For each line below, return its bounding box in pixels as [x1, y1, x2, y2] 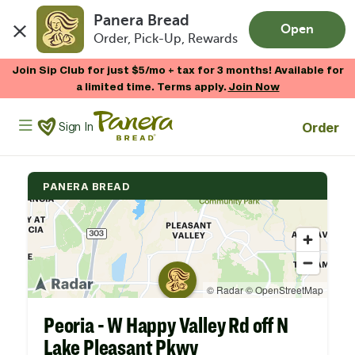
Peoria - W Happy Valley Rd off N [44, 311, 288, 338]
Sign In [59, 119, 94, 133]
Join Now [227, 80, 280, 93]
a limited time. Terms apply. [75, 80, 228, 93]
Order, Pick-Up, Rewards [94, 32, 239, 47]
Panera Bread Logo [93, 110, 165, 120]
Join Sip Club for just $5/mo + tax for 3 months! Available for [11, 63, 344, 76]
